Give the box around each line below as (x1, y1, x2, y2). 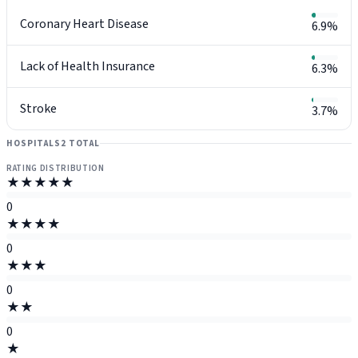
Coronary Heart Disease (20, 14, 149, 33)
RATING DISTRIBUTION (6, 162, 105, 175)
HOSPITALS (6, 137, 61, 150)
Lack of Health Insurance (20, 57, 155, 75)
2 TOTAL (60, 137, 101, 150)
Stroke (20, 99, 57, 117)
